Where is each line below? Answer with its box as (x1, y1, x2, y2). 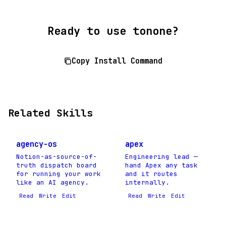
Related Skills (8, 106, 93, 120)
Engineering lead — (125, 152, 198, 161)
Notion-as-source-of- (16, 152, 97, 161)
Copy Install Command (72, 55, 162, 67)
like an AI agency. (16, 178, 89, 187)
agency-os (16, 138, 57, 149)
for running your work (16, 169, 101, 178)
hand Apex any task (125, 160, 198, 169)
